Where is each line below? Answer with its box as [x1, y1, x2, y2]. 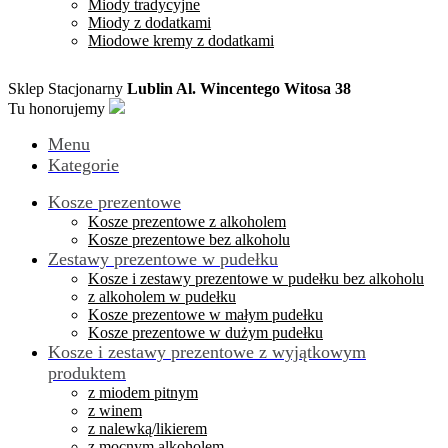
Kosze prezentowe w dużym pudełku [88, 323, 323, 341]
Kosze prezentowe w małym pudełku [88, 305, 323, 323]
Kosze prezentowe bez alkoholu [88, 230, 290, 248]
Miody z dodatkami [88, 13, 211, 31]
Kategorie [48, 154, 119, 175]
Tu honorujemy [8, 99, 109, 117]
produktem [48, 362, 126, 383]
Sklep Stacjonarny [8, 79, 127, 97]
